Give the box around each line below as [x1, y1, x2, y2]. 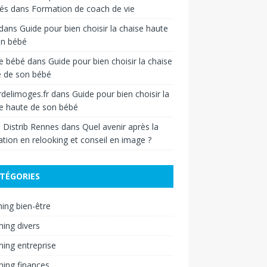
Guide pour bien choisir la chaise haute [19, 22, 168, 34]
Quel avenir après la [82, 120, 159, 132]
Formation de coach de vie [31, 2, 135, 14]
